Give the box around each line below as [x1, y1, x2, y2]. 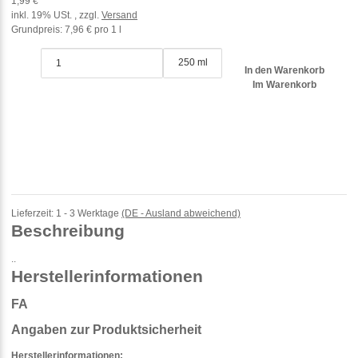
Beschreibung [11, 221, 125, 240]
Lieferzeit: [11, 207, 56, 219]
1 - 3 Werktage [56, 207, 121, 219]
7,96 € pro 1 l [65, 23, 121, 35]
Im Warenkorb [253, 79, 317, 91]
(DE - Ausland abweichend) [121, 207, 241, 219]
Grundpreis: [11, 23, 62, 35]
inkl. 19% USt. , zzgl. [11, 9, 101, 21]
